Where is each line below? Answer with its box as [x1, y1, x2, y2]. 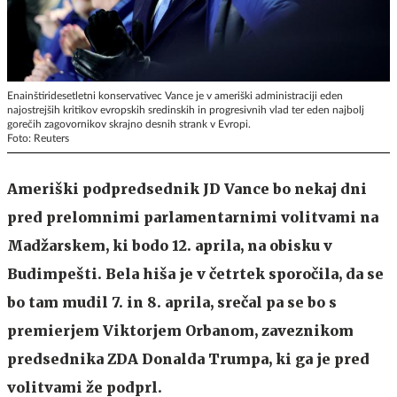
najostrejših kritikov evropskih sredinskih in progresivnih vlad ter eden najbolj [7, 104, 364, 115]
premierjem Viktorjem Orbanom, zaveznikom [7, 321, 354, 339]
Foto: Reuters [7, 132, 69, 144]
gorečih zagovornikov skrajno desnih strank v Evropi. [7, 118, 251, 129]
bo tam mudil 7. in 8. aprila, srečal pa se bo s [7, 292, 337, 311]
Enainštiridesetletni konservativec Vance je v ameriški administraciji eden [7, 90, 343, 101]
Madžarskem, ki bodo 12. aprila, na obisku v [7, 236, 332, 254]
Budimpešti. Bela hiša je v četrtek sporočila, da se [7, 264, 384, 283]
